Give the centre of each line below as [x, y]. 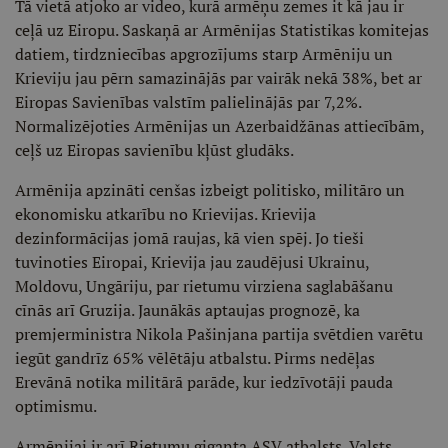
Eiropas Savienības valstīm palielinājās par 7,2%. [188, 102]
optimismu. [56, 406]
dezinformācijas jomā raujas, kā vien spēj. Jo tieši [189, 238]
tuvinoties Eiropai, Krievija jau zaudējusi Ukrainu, [192, 262]
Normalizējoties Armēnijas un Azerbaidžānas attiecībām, [219, 126]
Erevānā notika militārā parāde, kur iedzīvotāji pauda [204, 382]
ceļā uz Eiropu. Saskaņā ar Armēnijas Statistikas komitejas [222, 30]
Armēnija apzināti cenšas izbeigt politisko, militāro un [210, 190]
